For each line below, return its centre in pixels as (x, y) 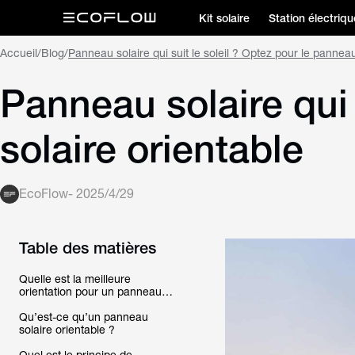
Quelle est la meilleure (75, 279)
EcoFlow (44, 194)
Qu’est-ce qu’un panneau (84, 317)
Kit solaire (224, 18)
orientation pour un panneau (90, 292)
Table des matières (88, 248)
